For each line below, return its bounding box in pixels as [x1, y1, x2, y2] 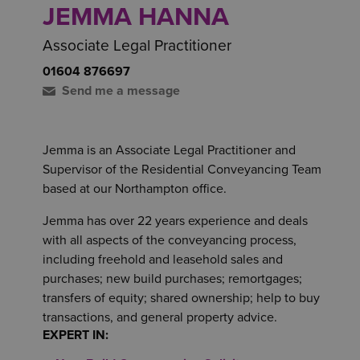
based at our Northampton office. [43, 181, 227, 197]
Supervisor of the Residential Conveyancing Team [43, 162, 321, 178]
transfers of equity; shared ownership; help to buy [43, 290, 320, 306]
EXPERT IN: [43, 327, 108, 343]
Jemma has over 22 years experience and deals [43, 213, 308, 229]
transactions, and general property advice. [43, 309, 277, 325]
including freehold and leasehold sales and [43, 252, 283, 268]
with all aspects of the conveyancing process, [43, 232, 297, 248]
